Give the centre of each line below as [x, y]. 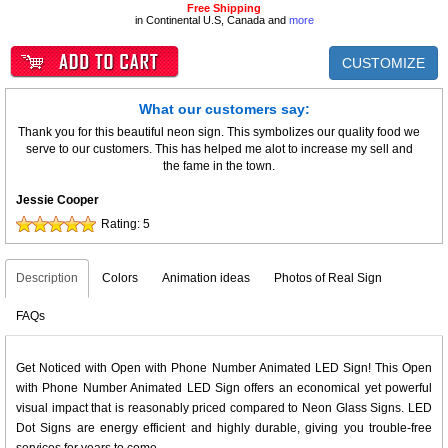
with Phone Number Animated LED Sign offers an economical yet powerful [224, 388]
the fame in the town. [219, 166]
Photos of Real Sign [328, 278]
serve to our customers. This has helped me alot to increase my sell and [219, 149]
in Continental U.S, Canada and [211, 20]
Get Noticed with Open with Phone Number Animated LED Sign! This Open [224, 368]
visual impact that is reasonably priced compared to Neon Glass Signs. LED [224, 408]
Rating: [122, 224]
